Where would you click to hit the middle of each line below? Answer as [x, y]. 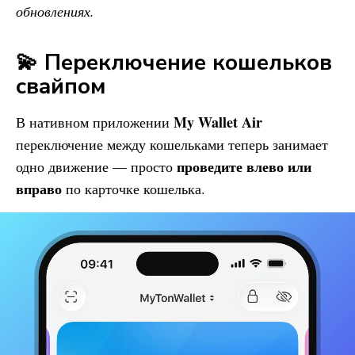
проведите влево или [244, 166]
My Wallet [206, 122]
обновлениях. [55, 11]
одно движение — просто [96, 166]
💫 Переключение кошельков [174, 63]
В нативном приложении [95, 122]
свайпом [61, 86]
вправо [39, 189]
